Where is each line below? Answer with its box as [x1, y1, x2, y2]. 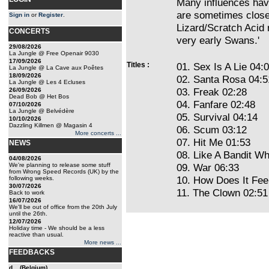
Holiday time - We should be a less [9, 225, 104, 231]
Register [38, 11, 63, 18]
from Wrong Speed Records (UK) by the [9, 168, 119, 175]
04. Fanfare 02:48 [177, 98, 255, 110]
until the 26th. [9, 210, 47, 217]
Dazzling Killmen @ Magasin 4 [9, 122, 92, 128]
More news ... [84, 239, 121, 246]
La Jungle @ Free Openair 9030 [9, 50, 99, 56]
